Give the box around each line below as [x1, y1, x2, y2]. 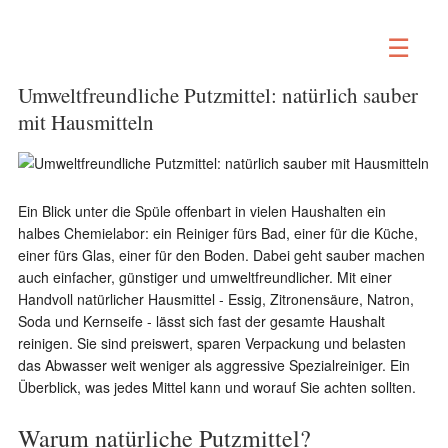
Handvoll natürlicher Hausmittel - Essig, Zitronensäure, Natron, [17, 289, 414, 309]
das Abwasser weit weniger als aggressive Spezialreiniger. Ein [17, 355, 410, 375]
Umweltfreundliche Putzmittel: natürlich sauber [17, 81, 418, 109]
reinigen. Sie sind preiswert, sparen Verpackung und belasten [17, 333, 406, 353]
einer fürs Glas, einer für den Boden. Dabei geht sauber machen [17, 245, 425, 265]
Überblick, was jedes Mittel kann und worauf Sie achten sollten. [17, 377, 416, 397]
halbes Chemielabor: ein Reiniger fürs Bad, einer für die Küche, [17, 223, 418, 243]
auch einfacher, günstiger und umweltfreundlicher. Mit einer [17, 267, 392, 287]
